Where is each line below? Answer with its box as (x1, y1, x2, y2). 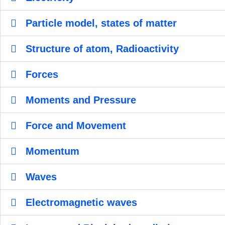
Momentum (26, 146, 79, 157)
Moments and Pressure (26, 94, 136, 106)
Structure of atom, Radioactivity (26, 43, 179, 55)
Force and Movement (26, 120, 126, 132)
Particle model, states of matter (26, 18, 177, 29)
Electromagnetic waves (26, 197, 137, 208)
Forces (26, 69, 58, 80)
